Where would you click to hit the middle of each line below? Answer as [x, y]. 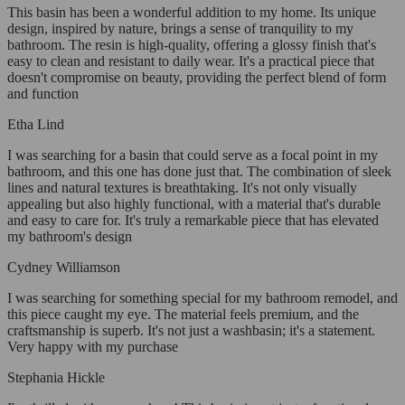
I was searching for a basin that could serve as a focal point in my [193, 155]
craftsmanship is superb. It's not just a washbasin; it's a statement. [191, 331]
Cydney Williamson [64, 268]
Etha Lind [36, 125]
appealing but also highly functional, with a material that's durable [194, 204]
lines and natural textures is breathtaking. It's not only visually [182, 188]
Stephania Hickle [56, 378]
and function [43, 94]
